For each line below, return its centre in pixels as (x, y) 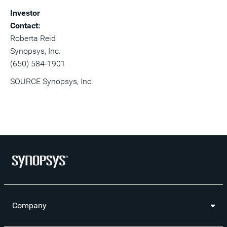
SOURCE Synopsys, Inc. (52, 81)
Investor (25, 13)
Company (29, 205)
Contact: (108, 26)
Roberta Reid (33, 38)
